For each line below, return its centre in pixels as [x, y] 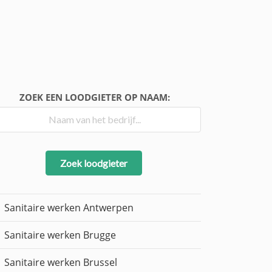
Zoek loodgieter [93, 163]
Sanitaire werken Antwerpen [69, 208]
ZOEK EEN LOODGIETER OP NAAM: [95, 97]
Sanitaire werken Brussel [61, 263]
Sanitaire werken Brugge [60, 235]
